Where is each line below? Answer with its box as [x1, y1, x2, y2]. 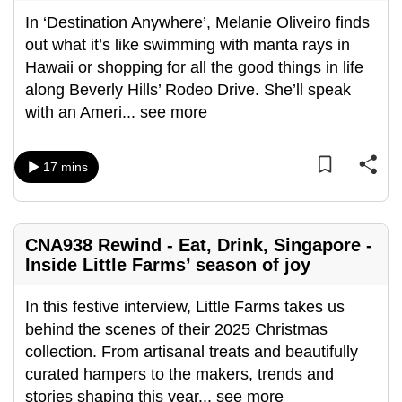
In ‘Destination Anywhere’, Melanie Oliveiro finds [25, 13, 370, 31]
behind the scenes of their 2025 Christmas [25, 320, 328, 338]
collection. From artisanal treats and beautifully [25, 343, 358, 361]
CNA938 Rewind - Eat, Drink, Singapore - [25, 235, 372, 255]
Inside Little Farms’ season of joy [25, 255, 310, 275]
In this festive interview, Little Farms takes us [25, 298, 345, 316]
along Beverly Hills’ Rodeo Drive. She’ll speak [25, 81, 351, 99]
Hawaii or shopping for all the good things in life [25, 58, 363, 76]
